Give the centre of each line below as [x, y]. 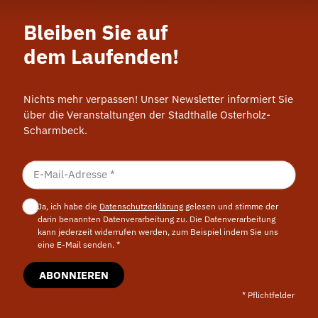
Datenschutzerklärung [142, 205]
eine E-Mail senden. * [79, 244]
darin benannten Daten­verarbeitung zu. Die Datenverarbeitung [157, 218]
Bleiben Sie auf [95, 32]
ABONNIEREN [73, 275]
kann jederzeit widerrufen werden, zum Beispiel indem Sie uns [158, 231]
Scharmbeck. [55, 131]
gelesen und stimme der [231, 205]
